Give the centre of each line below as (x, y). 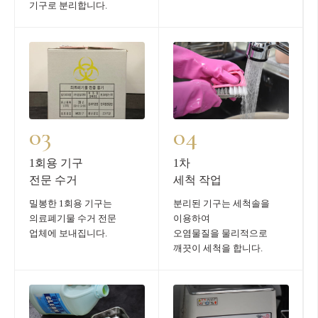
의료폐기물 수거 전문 (73, 218)
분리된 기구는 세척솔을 (221, 203)
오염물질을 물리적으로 (220, 233)
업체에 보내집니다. (68, 233)
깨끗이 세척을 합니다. (218, 248)
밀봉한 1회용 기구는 (71, 203)
